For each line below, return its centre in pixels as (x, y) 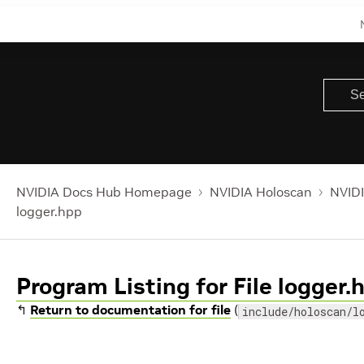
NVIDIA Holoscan (261, 192)
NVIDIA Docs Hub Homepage (104, 192)
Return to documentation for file (130, 310)
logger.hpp (49, 211)
